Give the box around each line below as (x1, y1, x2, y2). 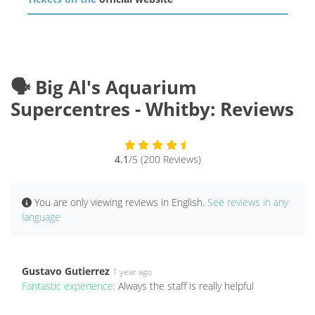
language (22, 210, 60, 224)
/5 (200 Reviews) (128, 153, 201, 167)
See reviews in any (207, 195, 288, 210)
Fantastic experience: (22, 279, 118, 293)
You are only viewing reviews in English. (32, 195, 207, 210)
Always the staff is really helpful (118, 279, 254, 293)
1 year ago (112, 266, 152, 278)
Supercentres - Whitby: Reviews (11, 96, 294, 122)
